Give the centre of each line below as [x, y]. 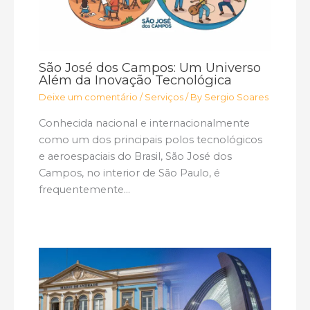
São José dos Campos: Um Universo [150, 67]
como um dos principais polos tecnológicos [151, 139]
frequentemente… [85, 189]
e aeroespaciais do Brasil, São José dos [136, 156]
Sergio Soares [237, 97]
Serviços [164, 97]
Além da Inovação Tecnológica [136, 80]
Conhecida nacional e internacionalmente [145, 123]
